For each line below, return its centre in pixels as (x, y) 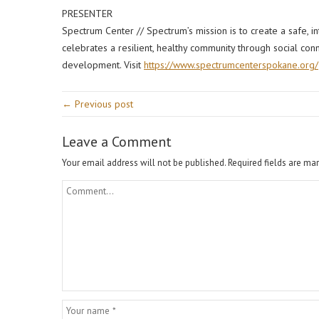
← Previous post (98, 104)
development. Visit (103, 65)
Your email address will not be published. (144, 163)
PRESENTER (87, 14)
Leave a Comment (117, 142)
